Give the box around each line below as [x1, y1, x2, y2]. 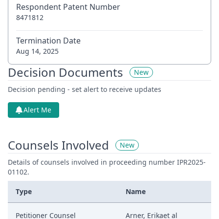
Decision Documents [8, 64, 123, 80]
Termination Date [16, 35, 81, 46]
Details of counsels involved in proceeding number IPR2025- [8, 157, 206, 167]
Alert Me [23, 105, 51, 114]
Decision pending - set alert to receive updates [8, 85, 161, 94]
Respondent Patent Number [16, 1, 120, 12]
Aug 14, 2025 [16, 46, 59, 56]
